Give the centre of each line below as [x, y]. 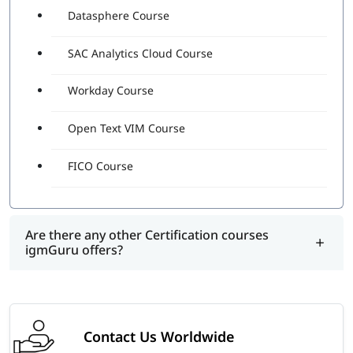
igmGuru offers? [74, 249]
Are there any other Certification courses [147, 234]
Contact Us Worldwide [158, 337]
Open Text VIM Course [126, 128]
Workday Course [111, 91]
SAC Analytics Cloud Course [140, 53]
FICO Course [100, 166]
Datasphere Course [119, 15]
